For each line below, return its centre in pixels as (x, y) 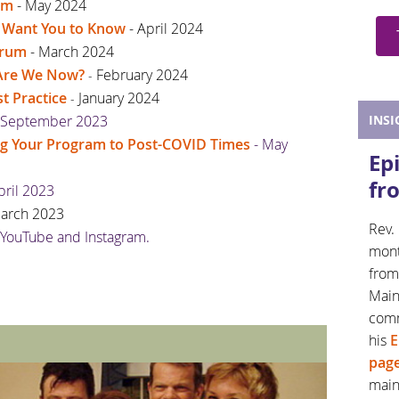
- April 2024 (164, 28)
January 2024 (119, 98)
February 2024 (142, 74)
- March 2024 (70, 51)
